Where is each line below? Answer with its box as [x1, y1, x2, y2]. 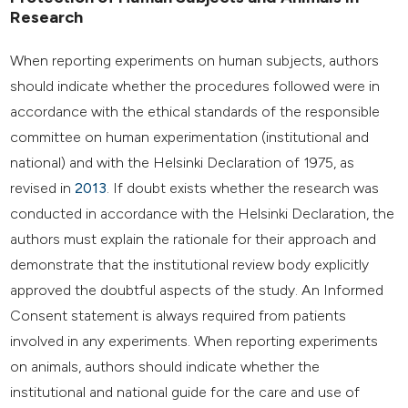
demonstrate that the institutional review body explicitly [10, 255, 370, 273]
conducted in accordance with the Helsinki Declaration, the [10, 204, 395, 222]
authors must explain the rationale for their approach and [10, 229, 377, 248]
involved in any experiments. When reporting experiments [10, 331, 379, 350]
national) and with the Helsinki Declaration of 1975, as [10, 153, 355, 171]
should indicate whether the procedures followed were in [10, 76, 381, 95]
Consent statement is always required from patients [10, 306, 347, 324]
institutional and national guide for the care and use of [10, 382, 361, 401]
